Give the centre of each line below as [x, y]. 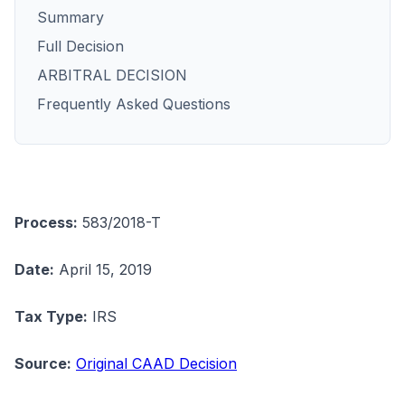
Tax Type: [51, 316]
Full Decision [80, 46]
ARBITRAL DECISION [112, 75]
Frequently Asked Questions [134, 104]
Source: [43, 363]
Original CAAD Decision [156, 363]
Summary [71, 17]
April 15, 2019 [103, 269]
